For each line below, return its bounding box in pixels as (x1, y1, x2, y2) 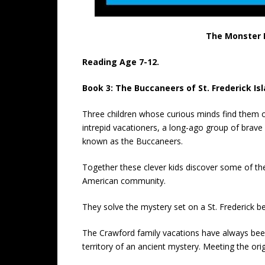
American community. (82, 175, 166, 186)
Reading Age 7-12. (82, 56, 159, 67)
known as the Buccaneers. (82, 135, 183, 147)
